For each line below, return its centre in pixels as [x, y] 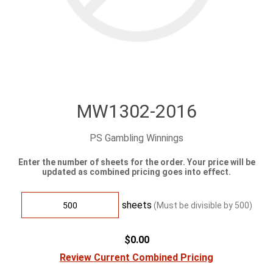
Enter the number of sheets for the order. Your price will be [136, 162]
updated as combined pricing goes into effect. [136, 172]
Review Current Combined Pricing [136, 257]
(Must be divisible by [194, 205]
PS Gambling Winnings [136, 138]
